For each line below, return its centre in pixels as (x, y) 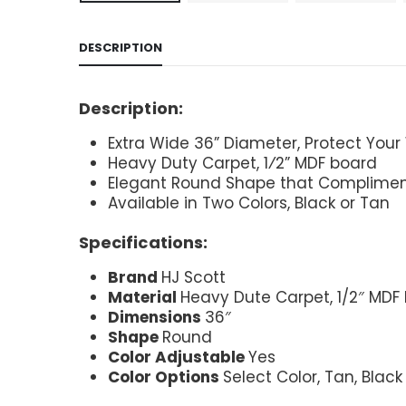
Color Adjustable (178, 358)
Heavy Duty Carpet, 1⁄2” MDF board (242, 164)
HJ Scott (193, 278)
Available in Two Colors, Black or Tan (249, 203)
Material (144, 298)
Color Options (165, 377)
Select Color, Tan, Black (313, 377)
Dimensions (156, 318)
